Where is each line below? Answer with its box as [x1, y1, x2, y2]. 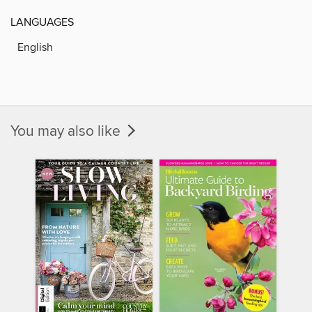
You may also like [10, 122, 124, 141]
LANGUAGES [10, 15, 74, 29]
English [17, 40, 53, 54]
